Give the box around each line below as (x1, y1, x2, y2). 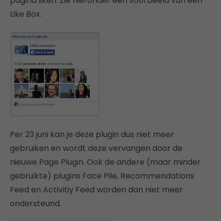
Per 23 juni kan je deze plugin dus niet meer (10, 129, 174, 141)
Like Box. (10, 8, 41, 20)
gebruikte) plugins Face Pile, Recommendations (10, 170, 194, 182)
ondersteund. (10, 198, 61, 210)
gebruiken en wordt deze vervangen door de (10, 143, 183, 154)
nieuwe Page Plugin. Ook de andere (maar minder (10, 156, 201, 168)
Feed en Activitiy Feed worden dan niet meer (10, 184, 183, 196)
